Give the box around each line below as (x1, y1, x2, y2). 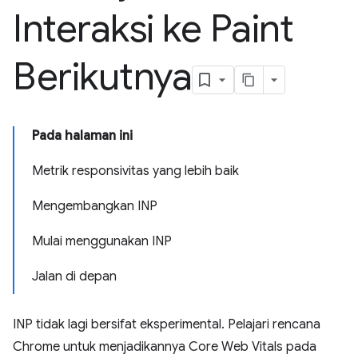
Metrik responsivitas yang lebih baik (32, 163, 239, 179)
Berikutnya (13, 53, 193, 101)
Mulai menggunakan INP (32, 233, 172, 249)
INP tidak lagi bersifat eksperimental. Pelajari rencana (13, 316, 320, 332)
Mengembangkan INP (32, 198, 157, 214)
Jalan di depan (32, 268, 117, 284)
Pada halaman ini (32, 128, 133, 144)
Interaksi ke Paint (13, 5, 294, 53)
